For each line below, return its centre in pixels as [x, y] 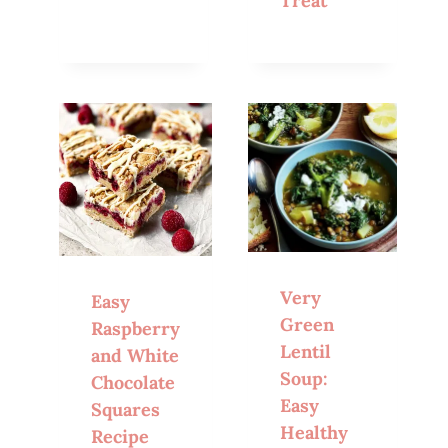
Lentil [306, 352]
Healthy [314, 433]
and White [135, 356]
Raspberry [136, 329]
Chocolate [133, 383]
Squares [126, 410]
